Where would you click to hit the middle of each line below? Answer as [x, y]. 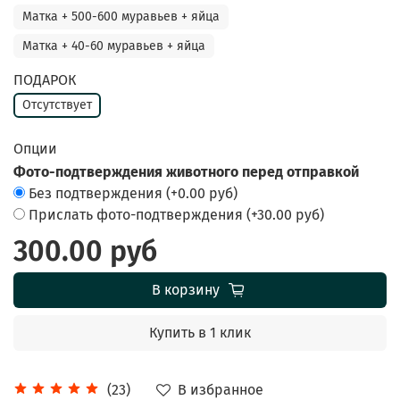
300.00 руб [85, 251]
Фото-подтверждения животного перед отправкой [186, 172]
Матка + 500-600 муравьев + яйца [121, 17]
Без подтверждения [97, 194]
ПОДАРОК [45, 80]
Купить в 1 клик [200, 333]
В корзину [185, 290]
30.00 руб [288, 215]
